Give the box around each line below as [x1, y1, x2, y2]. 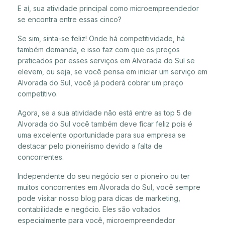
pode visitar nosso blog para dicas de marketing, [18, 193, 180, 202]
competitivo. [18, 89, 58, 98]
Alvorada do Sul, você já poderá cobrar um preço [18, 78, 183, 87]
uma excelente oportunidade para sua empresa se [18, 130, 186, 139]
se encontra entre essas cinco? [18, 15, 122, 24]
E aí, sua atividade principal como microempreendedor [18, 4, 199, 13]
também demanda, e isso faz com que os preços [18, 45, 180, 54]
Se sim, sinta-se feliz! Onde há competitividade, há [18, 34, 185, 43]
